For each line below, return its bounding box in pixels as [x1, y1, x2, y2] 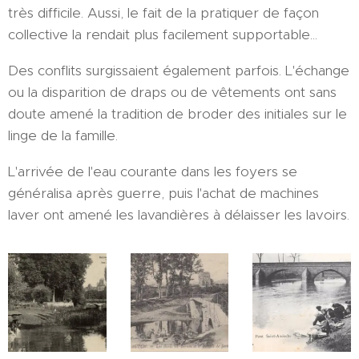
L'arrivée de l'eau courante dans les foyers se [8, 163, 297, 181]
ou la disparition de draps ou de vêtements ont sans [8, 83, 337, 102]
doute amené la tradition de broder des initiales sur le [8, 105, 347, 123]
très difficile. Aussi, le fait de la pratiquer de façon [8, 4, 319, 22]
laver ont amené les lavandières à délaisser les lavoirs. [8, 206, 349, 224]
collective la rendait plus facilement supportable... [8, 26, 317, 44]
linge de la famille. [8, 127, 118, 145]
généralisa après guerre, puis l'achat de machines [8, 184, 319, 203]
